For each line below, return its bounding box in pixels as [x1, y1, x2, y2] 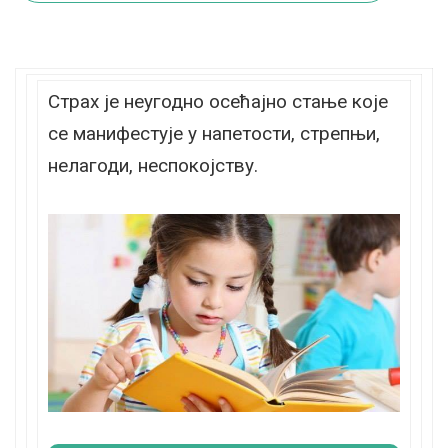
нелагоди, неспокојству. [48, 154, 258, 177]
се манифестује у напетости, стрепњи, [48, 122, 380, 145]
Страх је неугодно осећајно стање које [48, 90, 388, 113]
